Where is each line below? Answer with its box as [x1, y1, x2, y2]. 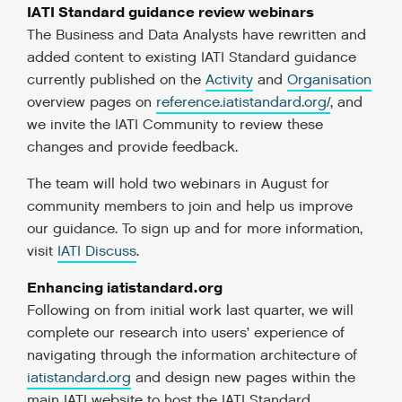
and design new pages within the [131, 369, 355, 388]
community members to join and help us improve [27, 197, 353, 216]
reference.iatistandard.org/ [156, 93, 330, 112]
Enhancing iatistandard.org [27, 278, 223, 298]
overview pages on [27, 93, 156, 112]
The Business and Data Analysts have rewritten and [27, 26, 366, 45]
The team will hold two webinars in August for [27, 175, 329, 194]
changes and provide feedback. [27, 138, 238, 157]
